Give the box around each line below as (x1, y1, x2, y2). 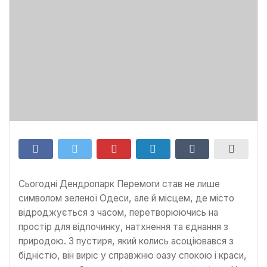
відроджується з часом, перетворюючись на (18, 206, 218, 218)
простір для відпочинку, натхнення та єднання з (18, 221, 228, 232)
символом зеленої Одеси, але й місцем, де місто (18, 192, 234, 204)
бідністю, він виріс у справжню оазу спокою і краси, (18, 249, 247, 261)
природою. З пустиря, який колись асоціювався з (18, 235, 234, 247)
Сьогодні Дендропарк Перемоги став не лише (18, 178, 220, 190)
